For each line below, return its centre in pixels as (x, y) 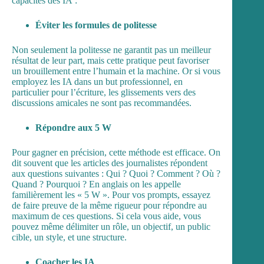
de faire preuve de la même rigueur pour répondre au (109, 205)
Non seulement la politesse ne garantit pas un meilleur (111, 49)
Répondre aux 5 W (73, 127)
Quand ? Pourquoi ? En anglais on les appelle (96, 184)
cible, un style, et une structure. (69, 237)
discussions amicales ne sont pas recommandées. (102, 103)
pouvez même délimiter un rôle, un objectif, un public (111, 226)
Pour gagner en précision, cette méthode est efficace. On (116, 152)
